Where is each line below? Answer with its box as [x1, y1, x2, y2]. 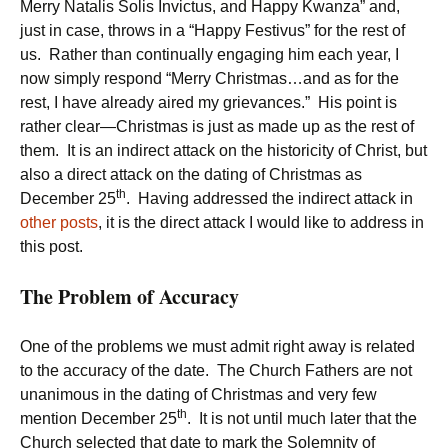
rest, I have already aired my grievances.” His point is [20, 94, 397, 111]
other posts [20, 214, 98, 231]
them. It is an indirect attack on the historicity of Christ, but [20, 142, 427, 159]
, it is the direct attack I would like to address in [98, 214, 424, 231]
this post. [20, 238, 83, 255]
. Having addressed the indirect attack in [126, 190, 413, 207]
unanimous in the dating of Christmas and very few [20, 386, 377, 403]
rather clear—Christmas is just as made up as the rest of [20, 118, 414, 135]
